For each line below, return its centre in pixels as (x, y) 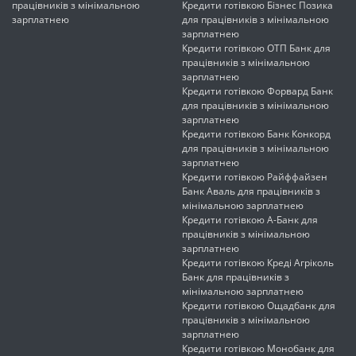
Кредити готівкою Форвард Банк (257, 91)
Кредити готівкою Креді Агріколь (258, 263)
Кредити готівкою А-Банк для (250, 220)
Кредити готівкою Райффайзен (255, 177)
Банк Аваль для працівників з (251, 192)
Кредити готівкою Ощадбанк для (259, 306)
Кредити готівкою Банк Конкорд (256, 134)
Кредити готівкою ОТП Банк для (256, 48)
